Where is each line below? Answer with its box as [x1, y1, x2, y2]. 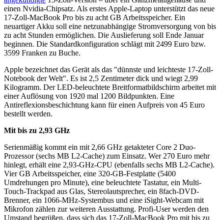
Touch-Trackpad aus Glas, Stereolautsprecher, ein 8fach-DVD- [4, 187, 199, 196]
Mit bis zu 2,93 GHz [4, 126, 70, 135]
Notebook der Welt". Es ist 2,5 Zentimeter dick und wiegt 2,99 [4, 74, 198, 83]
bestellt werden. [4, 110, 53, 118]
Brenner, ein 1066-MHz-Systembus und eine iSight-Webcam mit [4, 196, 204, 205]
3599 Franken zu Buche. [4, 49, 81, 57]
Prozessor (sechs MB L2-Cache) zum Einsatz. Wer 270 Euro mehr [4, 152, 210, 161]
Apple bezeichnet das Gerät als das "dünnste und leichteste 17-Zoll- [4, 65, 213, 74]
